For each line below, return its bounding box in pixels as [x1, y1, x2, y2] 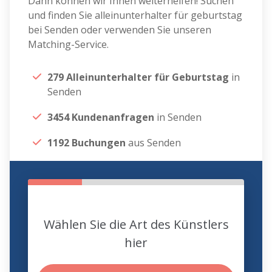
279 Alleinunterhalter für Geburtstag [47, 70, 232, 84]
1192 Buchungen [47, 136, 126, 150]
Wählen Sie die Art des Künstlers [43, 216, 229, 233]
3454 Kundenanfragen [47, 110, 155, 124]
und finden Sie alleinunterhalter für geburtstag [28, 8, 243, 22]
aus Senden [126, 136, 182, 150]
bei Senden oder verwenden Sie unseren [28, 23, 212, 37]
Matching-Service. [28, 38, 109, 52]
